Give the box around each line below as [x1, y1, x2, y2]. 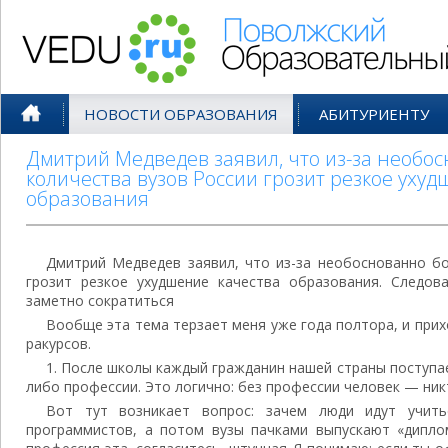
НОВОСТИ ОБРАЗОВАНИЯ [84, 104, 278, 124]
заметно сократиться [26, 291, 174, 310]
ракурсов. [26, 334, 91, 353]
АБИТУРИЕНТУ [319, 104, 429, 124]
